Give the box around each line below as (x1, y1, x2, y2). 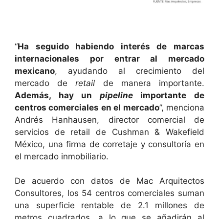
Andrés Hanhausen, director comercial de (15, 114, 204, 125)
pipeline (99, 90, 133, 100)
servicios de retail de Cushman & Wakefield (15, 127, 204, 137)
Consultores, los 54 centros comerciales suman (15, 188, 204, 198)
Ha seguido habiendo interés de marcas (18, 41, 204, 51)
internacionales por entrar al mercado (15, 53, 204, 64)
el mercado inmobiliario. (15, 151, 109, 161)
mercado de (15, 78, 76, 88)
